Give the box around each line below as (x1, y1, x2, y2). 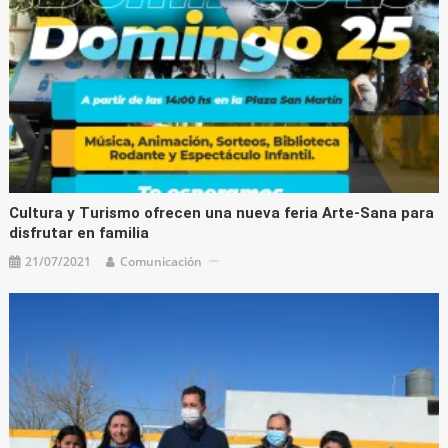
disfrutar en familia (9, 223, 150, 242)
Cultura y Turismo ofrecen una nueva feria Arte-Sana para (9, 203, 435, 222)
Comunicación (120, 252, 203, 270)
